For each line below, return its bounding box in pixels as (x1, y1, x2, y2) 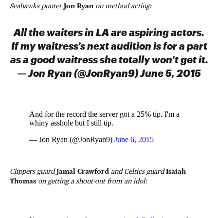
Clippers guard (10, 167, 56, 175)
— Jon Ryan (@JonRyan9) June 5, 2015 (17, 67, 201, 79)
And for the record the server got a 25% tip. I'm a (29, 110, 180, 118)
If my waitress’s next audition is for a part (11, 40, 207, 52)
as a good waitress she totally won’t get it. (10, 54, 208, 65)
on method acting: (93, 2, 151, 10)
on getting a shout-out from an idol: (36, 177, 147, 185)
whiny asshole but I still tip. (29, 119, 113, 127)
